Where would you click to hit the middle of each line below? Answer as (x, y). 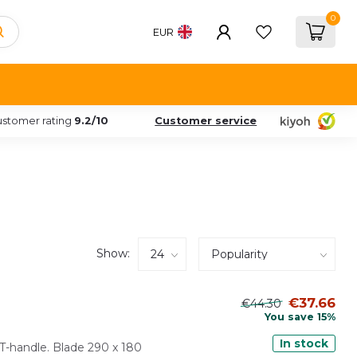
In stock (304, 343)
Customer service (206, 121)
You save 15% (300, 316)
